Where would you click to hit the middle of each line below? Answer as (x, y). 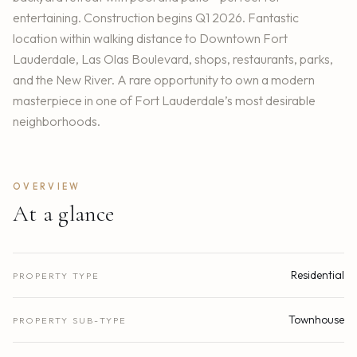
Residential (318, 275)
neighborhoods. (57, 122)
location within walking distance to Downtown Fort (150, 39)
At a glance (64, 214)
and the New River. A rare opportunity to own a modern (164, 80)
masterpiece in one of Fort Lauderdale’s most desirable (164, 101)
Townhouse (316, 320)
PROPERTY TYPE (57, 276)
